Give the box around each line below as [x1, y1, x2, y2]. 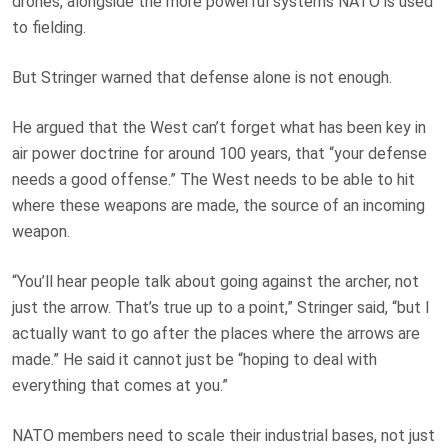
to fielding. [12, 17, 86, 37]
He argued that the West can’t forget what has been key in [12, 117, 426, 137]
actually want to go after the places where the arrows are [12, 323, 420, 343]
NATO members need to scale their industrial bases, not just [12, 425, 435, 445]
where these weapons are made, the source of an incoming [12, 195, 425, 215]
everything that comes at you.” [12, 375, 228, 395]
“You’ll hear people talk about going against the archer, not [12, 271, 419, 291]
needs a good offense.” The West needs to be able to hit [12, 169, 415, 189]
